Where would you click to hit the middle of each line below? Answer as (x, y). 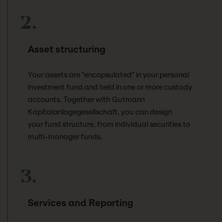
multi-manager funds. (65, 137)
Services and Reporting (81, 203)
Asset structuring (67, 50)
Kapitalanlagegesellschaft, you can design (100, 112)
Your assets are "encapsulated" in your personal (108, 75)
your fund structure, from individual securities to (109, 125)
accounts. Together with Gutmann (86, 100)
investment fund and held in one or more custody (110, 87)
